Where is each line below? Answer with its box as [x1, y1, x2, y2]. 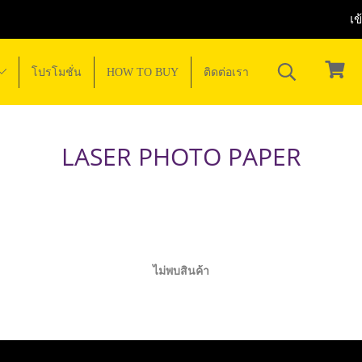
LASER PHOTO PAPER [61, 140, 301, 173]
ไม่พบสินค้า [153, 263, 209, 278]
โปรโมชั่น [32, 65, 82, 78]
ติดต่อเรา [204, 65, 250, 78]
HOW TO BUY [107, 65, 179, 78]
